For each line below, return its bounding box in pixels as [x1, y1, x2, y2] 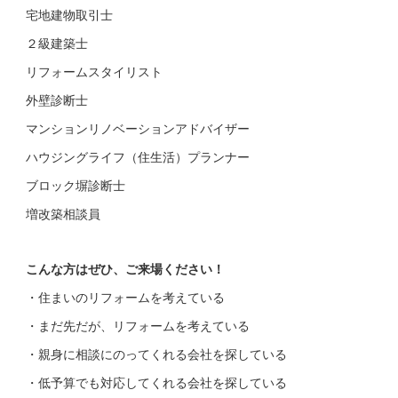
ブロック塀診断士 [26, 178, 125, 193]
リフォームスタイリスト [26, 64, 163, 79]
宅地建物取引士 [26, 7, 113, 22]
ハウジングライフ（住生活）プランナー [26, 149, 250, 164]
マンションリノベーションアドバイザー [26, 121, 250, 136]
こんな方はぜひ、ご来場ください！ [26, 261, 225, 276]
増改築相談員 [26, 206, 100, 221]
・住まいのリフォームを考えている [26, 290, 225, 305]
